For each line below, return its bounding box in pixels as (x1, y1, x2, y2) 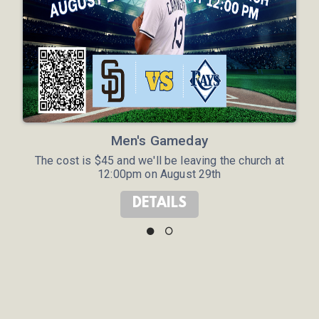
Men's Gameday (110, 132, 208, 149)
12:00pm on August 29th (98, 167, 221, 181)
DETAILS (132, 196, 187, 212)
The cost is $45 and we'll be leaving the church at (34, 153, 284, 167)
